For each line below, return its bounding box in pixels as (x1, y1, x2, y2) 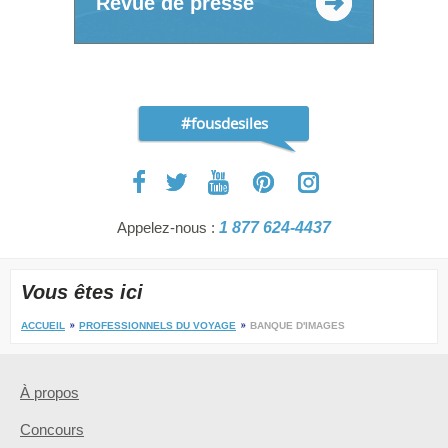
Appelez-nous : (117, 219, 219, 237)
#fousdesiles (180, 113, 268, 134)
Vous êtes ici (21, 281, 143, 304)
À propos (20, 384, 79, 402)
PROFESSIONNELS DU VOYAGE (79, 320, 236, 332)
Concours (20, 421, 84, 439)
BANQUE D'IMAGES (250, 320, 345, 332)
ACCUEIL (21, 320, 65, 332)
